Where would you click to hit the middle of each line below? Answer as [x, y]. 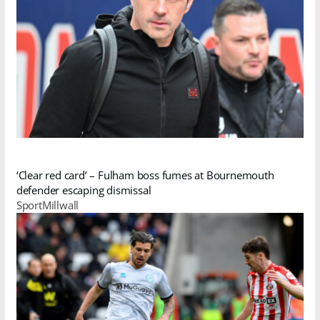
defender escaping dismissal [84, 190]
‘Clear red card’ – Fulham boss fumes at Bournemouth [145, 175]
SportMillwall [47, 205]
